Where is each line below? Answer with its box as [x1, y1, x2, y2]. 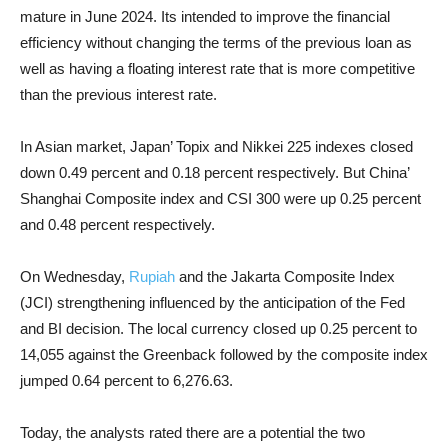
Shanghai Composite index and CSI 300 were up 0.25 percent [20, 190, 421, 207]
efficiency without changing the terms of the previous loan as [20, 34, 412, 51]
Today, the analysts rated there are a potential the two [20, 424, 365, 441]
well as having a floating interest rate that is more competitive [20, 60, 415, 77]
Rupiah [129, 268, 175, 285]
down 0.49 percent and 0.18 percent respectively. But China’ [20, 164, 409, 181]
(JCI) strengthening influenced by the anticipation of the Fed [20, 294, 405, 311]
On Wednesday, [20, 268, 129, 285]
